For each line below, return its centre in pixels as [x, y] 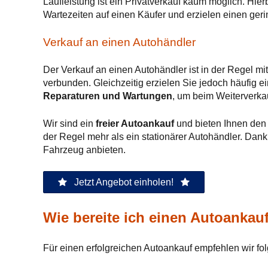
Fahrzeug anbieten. [84, 150]
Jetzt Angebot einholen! [124, 182]
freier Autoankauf [135, 124]
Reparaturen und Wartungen [108, 96]
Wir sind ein [69, 124]
